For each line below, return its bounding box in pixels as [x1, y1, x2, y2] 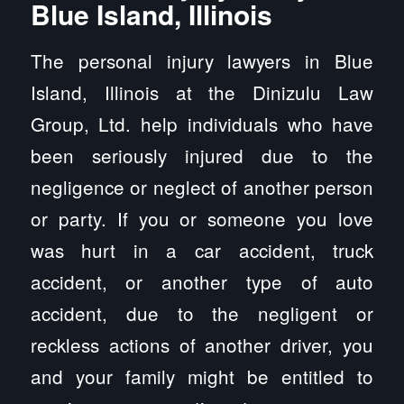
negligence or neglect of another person [30, 172, 374, 200]
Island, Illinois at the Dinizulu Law [30, 78, 374, 106]
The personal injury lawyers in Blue [30, 46, 374, 74]
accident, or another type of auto [30, 267, 374, 295]
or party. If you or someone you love [30, 204, 374, 232]
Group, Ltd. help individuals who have [30, 109, 374, 137]
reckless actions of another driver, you [30, 330, 374, 358]
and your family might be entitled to [30, 362, 374, 390]
